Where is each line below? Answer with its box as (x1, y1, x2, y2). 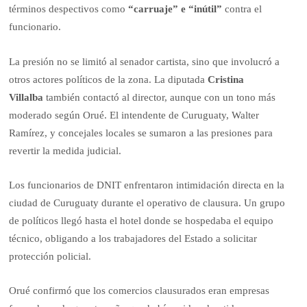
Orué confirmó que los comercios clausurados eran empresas (9, 285, 270, 297)
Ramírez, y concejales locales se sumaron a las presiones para (9, 127, 273, 138)
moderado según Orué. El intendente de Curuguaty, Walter (9, 109, 260, 121)
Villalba (9, 91, 44, 103)
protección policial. (9, 251, 92, 262)
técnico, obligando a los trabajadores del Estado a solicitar (9, 233, 258, 245)
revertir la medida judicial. (9, 145, 122, 156)
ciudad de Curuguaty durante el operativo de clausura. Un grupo (9, 197, 286, 209)
